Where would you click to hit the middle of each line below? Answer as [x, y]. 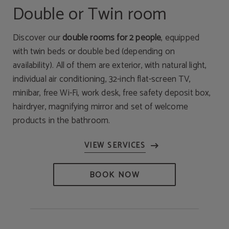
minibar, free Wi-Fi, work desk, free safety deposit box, [112, 93]
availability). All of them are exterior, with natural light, [110, 65]
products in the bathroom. [62, 121]
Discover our [38, 38]
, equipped [180, 38]
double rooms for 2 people [112, 38]
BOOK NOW [114, 175]
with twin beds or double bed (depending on [94, 52]
